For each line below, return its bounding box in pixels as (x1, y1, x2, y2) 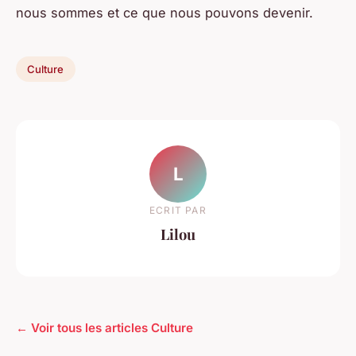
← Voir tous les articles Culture (16, 319, 193, 335)
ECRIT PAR (149, 203, 207, 216)
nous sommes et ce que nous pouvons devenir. (16, 4, 313, 21)
